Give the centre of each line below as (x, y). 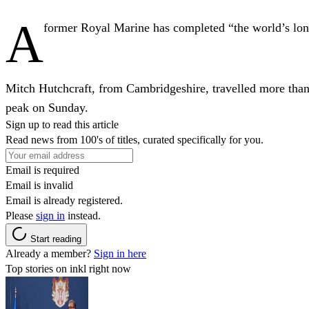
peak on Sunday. (47, 107)
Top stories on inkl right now (68, 268)
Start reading (56, 239)
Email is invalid (39, 185)
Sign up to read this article (62, 124)
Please (21, 215)
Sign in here (120, 253)
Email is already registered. (64, 200)
